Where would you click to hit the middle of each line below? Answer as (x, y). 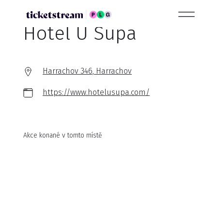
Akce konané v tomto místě (63, 135)
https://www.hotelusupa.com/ (96, 92)
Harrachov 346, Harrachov (87, 71)
